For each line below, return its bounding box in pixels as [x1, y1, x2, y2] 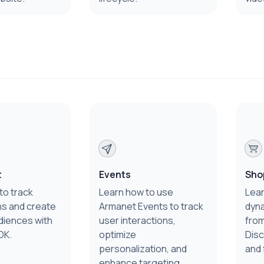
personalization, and [99, 242, 187, 255]
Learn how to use [99, 186, 173, 199]
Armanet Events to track [99, 200, 203, 213]
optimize [99, 228, 136, 241]
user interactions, [99, 214, 176, 227]
